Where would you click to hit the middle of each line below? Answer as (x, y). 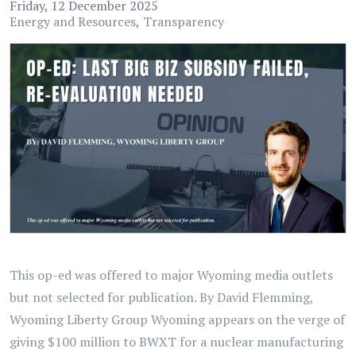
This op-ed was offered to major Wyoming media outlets (171, 275)
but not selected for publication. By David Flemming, (161, 297)
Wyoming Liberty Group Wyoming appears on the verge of (177, 319)
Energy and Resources (73, 21)
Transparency (184, 21)
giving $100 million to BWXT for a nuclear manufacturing (176, 341)
